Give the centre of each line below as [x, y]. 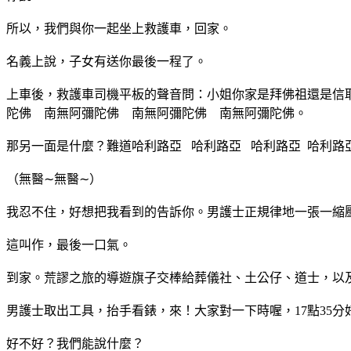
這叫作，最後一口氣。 [69, 244]
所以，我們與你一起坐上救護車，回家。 [119, 28]
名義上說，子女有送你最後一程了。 [107, 61]
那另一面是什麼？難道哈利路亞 [94, 146]
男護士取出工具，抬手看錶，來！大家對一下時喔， [150, 310]
